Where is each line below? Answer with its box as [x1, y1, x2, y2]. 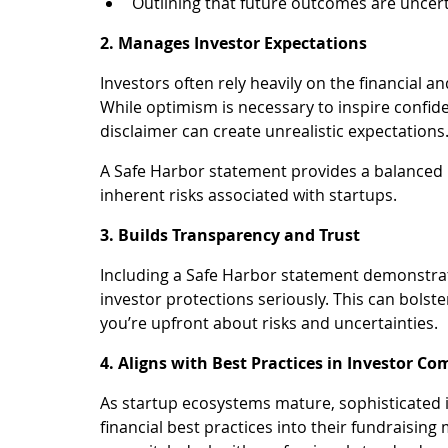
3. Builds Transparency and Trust [100, 224, 360, 247]
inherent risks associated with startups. [100, 184, 397, 207]
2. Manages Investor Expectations [100, 32, 367, 55]
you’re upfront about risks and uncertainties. [100, 312, 438, 335]
